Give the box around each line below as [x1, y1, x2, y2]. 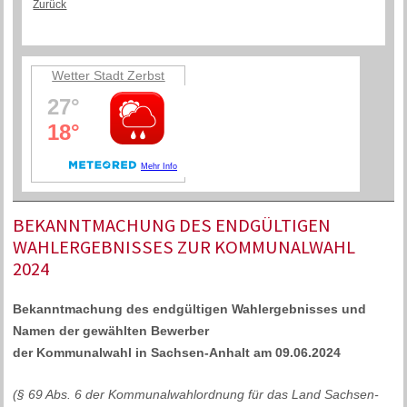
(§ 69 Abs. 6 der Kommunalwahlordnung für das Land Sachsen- [13, 386, 380, 402]
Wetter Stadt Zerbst [52, 68, 165, 84]
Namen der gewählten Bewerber [13, 323, 210, 339]
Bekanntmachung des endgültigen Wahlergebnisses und [13, 302, 367, 317]
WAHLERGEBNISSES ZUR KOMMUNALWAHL [13, 235, 356, 260]
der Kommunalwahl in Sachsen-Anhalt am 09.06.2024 [13, 345, 342, 361]
